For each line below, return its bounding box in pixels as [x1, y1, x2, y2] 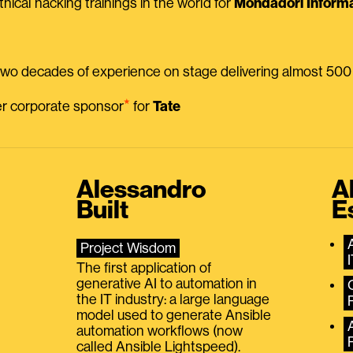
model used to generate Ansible [76, 308, 272, 323]
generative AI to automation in [76, 277, 258, 292]
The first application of [76, 261, 212, 276]
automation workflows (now [76, 324, 243, 339]
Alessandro [76, 177, 207, 203]
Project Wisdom [80, 241, 176, 256]
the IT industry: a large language [76, 292, 270, 307]
